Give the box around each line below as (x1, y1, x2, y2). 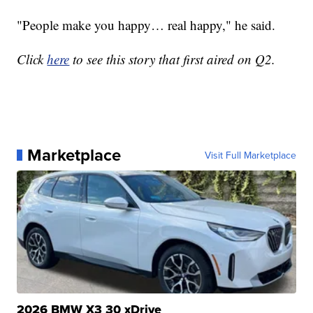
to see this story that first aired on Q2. (69, 50, 276, 68)
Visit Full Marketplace (204, 147, 296, 162)
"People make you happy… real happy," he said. (17, 15, 276, 34)
